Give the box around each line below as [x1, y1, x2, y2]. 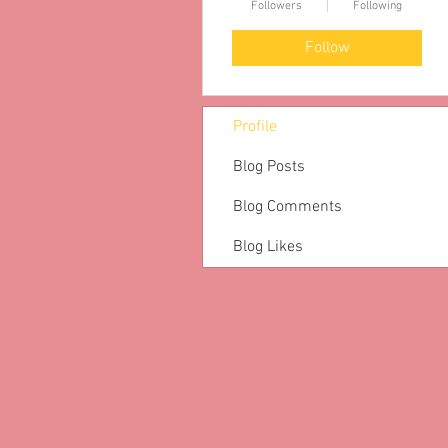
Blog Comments [233, 197, 342, 217]
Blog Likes [233, 237, 303, 257]
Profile [233, 117, 277, 137]
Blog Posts [233, 157, 305, 177]
